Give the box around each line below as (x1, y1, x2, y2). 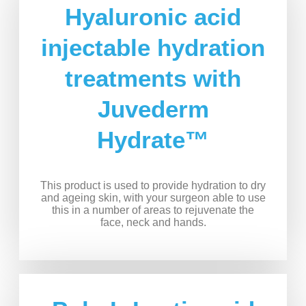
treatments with (65, 65, 241, 92)
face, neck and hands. (100, 217, 206, 229)
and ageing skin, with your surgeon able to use (40, 192, 266, 204)
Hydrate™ (97, 126, 209, 154)
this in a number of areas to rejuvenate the (52, 204, 254, 217)
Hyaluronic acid (65, 3, 241, 31)
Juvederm (97, 96, 209, 123)
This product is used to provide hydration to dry (40, 180, 266, 192)
